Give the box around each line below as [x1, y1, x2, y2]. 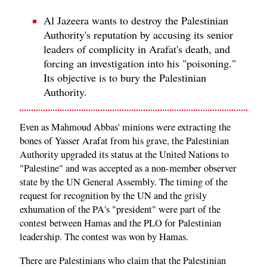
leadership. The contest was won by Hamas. [20, 230, 188, 244]
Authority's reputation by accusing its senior [44, 27, 233, 42]
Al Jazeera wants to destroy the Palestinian [44, 13, 228, 27]
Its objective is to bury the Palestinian [44, 70, 206, 85]
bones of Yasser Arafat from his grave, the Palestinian [20, 134, 229, 148]
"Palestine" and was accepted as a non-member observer [20, 162, 237, 175]
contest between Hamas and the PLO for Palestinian [20, 216, 221, 230]
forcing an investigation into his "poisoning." [44, 55, 236, 70]
